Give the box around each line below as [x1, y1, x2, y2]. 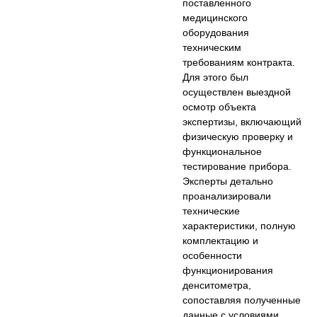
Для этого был [183, 71, 249, 84]
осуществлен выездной [183, 86, 292, 99]
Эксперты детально [183, 175, 274, 188]
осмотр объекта [183, 100, 257, 114]
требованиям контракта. [183, 56, 296, 69]
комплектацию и [183, 234, 259, 248]
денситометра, [183, 279, 252, 292]
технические [183, 204, 241, 218]
